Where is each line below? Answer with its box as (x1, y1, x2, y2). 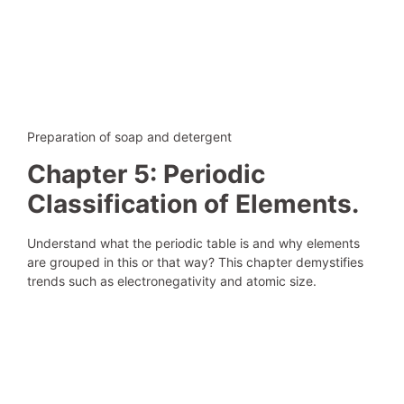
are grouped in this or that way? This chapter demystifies (27, 253, 363, 270)
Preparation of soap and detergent (27, 129, 232, 145)
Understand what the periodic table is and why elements (27, 234, 360, 251)
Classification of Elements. (27, 188, 359, 219)
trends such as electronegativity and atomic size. (27, 272, 317, 289)
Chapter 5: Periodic (27, 158, 265, 189)
